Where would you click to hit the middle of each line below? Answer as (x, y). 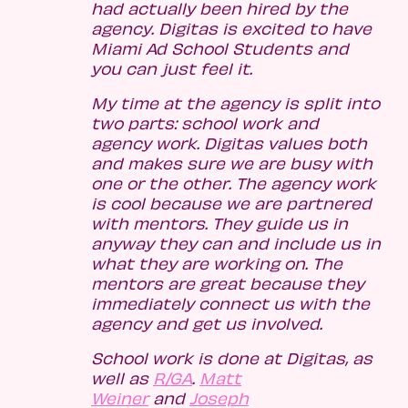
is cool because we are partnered (231, 204)
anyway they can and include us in (236, 244)
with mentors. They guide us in (219, 224)
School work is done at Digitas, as (232, 358)
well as (122, 378)
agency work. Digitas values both (229, 143)
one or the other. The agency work (234, 184)
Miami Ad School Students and (220, 49)
